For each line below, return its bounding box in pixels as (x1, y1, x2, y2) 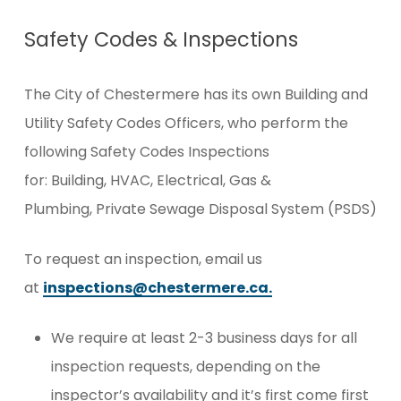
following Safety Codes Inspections (23, 141, 269, 162)
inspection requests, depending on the (50, 356, 320, 377)
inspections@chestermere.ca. (42, 277, 272, 298)
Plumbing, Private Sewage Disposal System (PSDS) (23, 199, 377, 219)
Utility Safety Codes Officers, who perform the (23, 113, 348, 133)
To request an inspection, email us (23, 249, 262, 269)
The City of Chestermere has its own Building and (23, 84, 368, 105)
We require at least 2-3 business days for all (50, 328, 357, 348)
